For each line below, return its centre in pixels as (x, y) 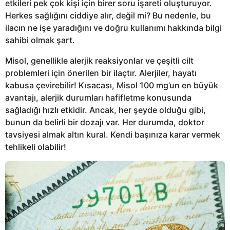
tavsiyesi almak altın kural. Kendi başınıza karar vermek (113, 135)
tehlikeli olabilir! (36, 147)
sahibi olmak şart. (40, 40)
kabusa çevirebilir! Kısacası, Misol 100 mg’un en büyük (112, 85)
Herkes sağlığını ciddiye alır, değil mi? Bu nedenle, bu (108, 15)
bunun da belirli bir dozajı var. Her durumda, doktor (105, 122)
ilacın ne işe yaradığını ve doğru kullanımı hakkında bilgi (113, 27)
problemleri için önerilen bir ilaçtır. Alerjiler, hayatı (101, 73)
